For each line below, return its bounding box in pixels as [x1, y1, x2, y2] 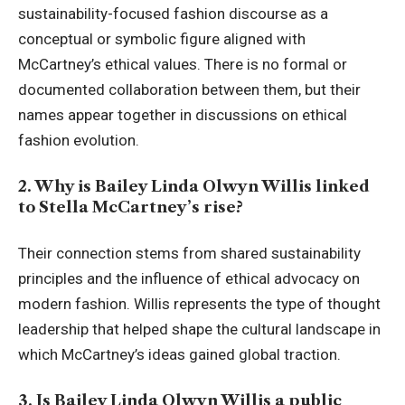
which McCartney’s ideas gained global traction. [18, 345, 341, 364]
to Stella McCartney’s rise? [18, 197, 243, 216]
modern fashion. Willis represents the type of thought [18, 295, 381, 314]
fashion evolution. [18, 131, 139, 150]
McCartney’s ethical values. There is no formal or [18, 55, 347, 74]
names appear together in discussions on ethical [18, 106, 347, 125]
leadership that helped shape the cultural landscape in [18, 320, 381, 339]
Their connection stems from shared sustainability [18, 244, 361, 263]
